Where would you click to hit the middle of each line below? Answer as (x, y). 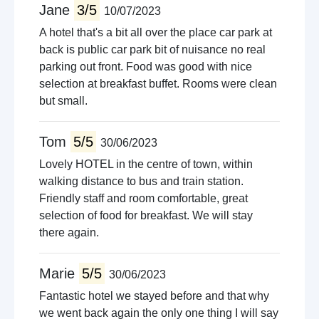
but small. (63, 101)
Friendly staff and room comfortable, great (143, 198)
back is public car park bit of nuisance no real (152, 49)
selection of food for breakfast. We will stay (146, 215)
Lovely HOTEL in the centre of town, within (146, 164)
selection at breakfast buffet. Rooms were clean (158, 84)
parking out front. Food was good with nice (146, 67)
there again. (69, 232)
